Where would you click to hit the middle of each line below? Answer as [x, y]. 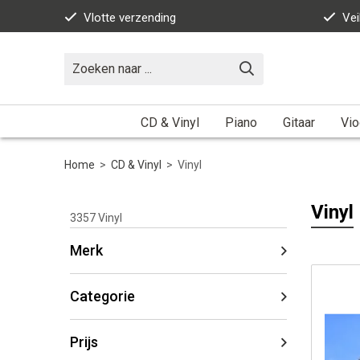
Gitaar [299, 122]
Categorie [102, 296]
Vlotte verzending [130, 18]
